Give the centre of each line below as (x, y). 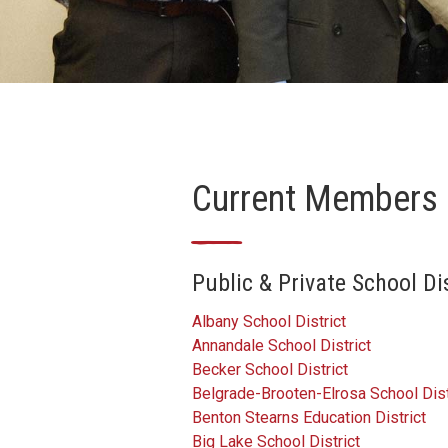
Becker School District (269, 369)
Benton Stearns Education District (308, 417)
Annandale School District (281, 345)
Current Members (314, 198)
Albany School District (268, 321)
